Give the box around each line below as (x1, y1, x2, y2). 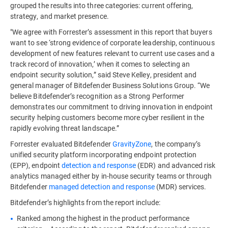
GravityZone (112, 139, 152, 149)
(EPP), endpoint (10, 160, 62, 170)
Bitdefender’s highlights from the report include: (10, 197, 160, 207)
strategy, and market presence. (10, 11, 109, 21)
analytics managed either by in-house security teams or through (10, 171, 212, 181)
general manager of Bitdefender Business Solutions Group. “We (10, 80, 210, 90)
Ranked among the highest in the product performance (17, 213, 189, 223)
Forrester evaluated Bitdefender (10, 139, 112, 149)
